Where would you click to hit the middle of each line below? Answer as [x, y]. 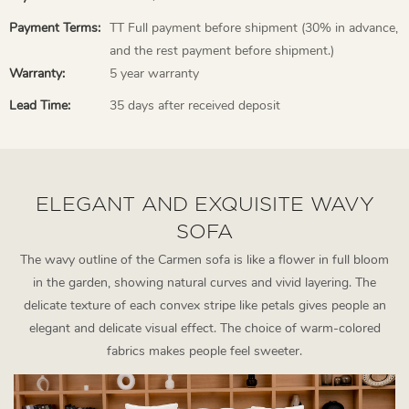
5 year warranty [154, 73]
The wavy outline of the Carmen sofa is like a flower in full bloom [204, 259]
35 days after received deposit [195, 105]
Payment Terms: [55, 27]
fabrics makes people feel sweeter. [204, 351]
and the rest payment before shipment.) [222, 50]
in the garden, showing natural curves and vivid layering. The [204, 282]
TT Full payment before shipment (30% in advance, [254, 27]
